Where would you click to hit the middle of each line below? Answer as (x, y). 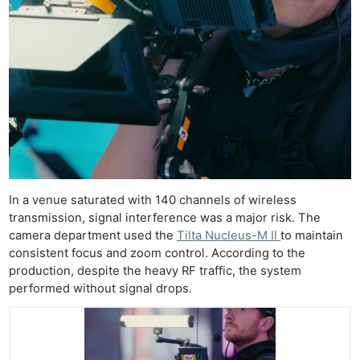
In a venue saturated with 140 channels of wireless (153, 200)
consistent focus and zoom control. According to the (157, 254)
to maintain (312, 236)
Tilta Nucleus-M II (229, 236)
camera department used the (93, 236)
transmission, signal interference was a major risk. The (165, 218)
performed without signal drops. (101, 289)
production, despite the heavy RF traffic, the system (155, 271)
